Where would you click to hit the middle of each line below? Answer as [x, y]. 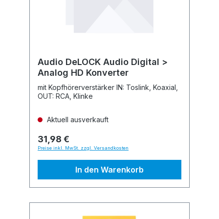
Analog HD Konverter [83, 73]
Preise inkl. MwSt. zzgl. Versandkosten [83, 148]
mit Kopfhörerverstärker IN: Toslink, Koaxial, [108, 87]
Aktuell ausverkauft [77, 120]
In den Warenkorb [109, 170]
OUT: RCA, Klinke [65, 96]
